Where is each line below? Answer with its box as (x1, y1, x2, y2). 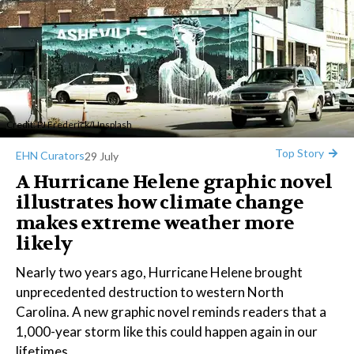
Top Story (275, 146, 324, 160)
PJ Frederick (37, 119, 89, 130)
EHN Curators (16, 149, 85, 162)
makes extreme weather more (16, 211, 295, 235)
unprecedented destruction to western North (16, 284, 284, 300)
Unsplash (92, 119, 132, 130)
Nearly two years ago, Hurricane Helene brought (16, 264, 303, 281)
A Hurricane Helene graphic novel (16, 170, 333, 194)
